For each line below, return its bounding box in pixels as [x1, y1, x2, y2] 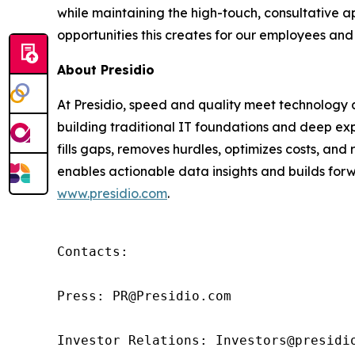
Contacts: [57, 244, 128, 259]
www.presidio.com [57, 185, 167, 201]
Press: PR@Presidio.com [57, 288, 231, 303]
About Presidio [57, 62, 155, 78]
